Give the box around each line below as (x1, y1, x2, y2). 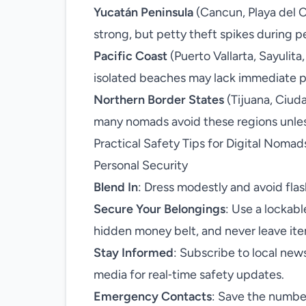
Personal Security (94, 158, 188, 173)
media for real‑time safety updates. (94, 267, 284, 282)
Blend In (94, 180, 138, 195)
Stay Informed (94, 245, 173, 260)
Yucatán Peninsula (94, 5, 193, 20)
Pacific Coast (94, 48, 167, 64)
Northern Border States (94, 92, 224, 107)
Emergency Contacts (94, 289, 212, 304)
